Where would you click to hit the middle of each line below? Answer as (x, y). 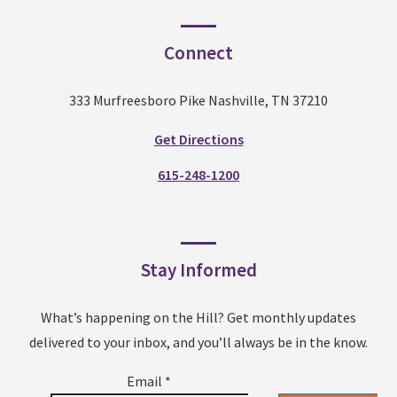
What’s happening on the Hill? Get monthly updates (198, 318)
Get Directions (198, 140)
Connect (198, 53)
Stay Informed (198, 270)
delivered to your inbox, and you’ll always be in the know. (198, 343)
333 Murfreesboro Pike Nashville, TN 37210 (198, 101)
